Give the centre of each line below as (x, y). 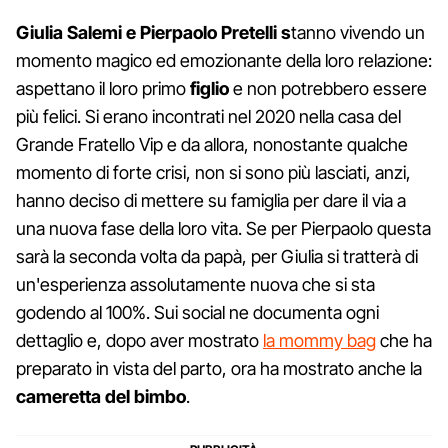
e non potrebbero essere (328, 88)
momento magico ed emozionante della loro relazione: (224, 60)
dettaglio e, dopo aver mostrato (139, 340)
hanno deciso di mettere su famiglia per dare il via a (211, 200)
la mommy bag (319, 340)
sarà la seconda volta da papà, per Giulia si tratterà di (217, 256)
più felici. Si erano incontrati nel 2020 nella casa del (208, 116)
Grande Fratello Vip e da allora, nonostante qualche (212, 144)
